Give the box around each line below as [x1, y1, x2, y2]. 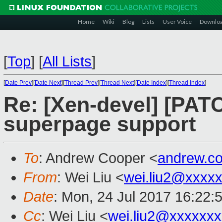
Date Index [137, 79, 166, 86]
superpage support [3, 112, 196, 136]
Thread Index [169, 79, 205, 86]
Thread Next [101, 79, 134, 86]
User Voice [163, 18, 192, 25]
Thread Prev [64, 79, 98, 86]
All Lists [43, 54, 92, 69]
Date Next [35, 79, 61, 86]
